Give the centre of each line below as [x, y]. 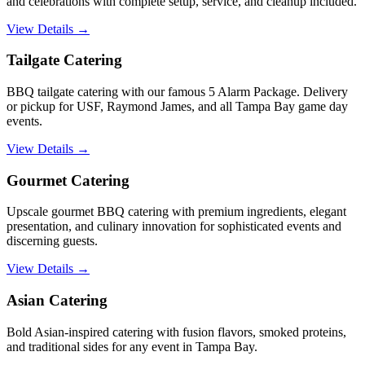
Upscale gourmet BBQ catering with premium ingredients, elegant [176, 212]
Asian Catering [57, 301]
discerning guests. [52, 241]
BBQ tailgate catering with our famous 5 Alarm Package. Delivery [177, 91]
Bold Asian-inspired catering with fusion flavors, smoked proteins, [176, 332]
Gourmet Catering [68, 180]
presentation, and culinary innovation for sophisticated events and [174, 226]
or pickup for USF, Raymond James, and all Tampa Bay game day [177, 106]
